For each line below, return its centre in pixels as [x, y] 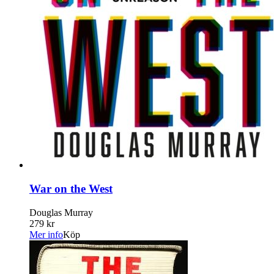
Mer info [46, 234]
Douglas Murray [61, 212]
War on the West [71, 188]
